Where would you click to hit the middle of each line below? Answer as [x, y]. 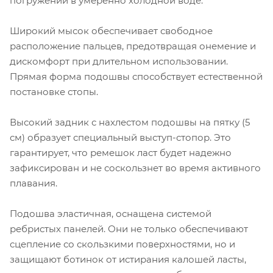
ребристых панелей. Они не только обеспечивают [129, 229]
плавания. [34, 183]
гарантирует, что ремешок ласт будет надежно [121, 153]
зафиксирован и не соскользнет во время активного [135, 168]
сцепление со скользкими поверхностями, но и [122, 244]
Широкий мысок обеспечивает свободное [111, 31]
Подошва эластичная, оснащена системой [111, 214]
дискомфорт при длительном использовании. [119, 62]
